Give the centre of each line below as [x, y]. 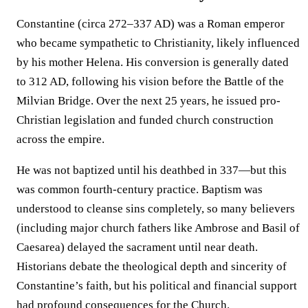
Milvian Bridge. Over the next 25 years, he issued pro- [148, 100]
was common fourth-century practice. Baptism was [140, 189]
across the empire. [60, 139]
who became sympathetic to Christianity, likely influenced [158, 43]
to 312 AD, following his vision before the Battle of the [150, 81]
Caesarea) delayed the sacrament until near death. [137, 247]
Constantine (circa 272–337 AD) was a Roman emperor [151, 23]
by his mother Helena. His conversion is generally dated [153, 62]
